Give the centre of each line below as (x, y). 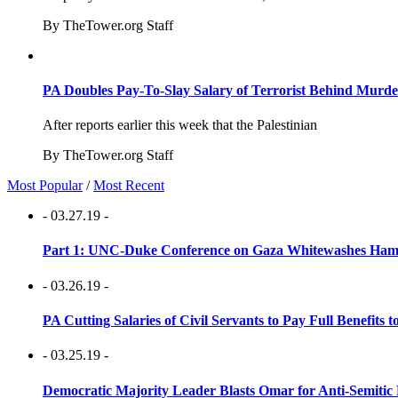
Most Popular (45, 186)
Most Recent (129, 186)
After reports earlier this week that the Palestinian (180, 125)
